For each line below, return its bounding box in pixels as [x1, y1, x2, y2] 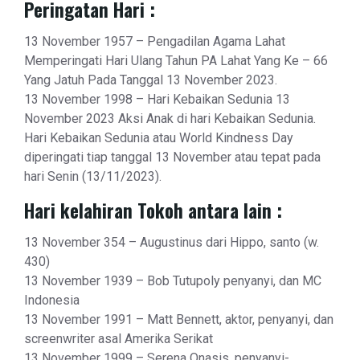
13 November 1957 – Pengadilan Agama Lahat [24, 34, 285, 50]
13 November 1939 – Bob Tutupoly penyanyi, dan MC [24, 273, 321, 289]
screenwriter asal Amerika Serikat [24, 331, 213, 347]
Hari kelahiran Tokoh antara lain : [24, 197, 282, 225]
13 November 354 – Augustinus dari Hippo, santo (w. [24, 235, 319, 251]
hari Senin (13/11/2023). [24, 169, 162, 185]
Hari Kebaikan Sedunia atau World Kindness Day [24, 130, 293, 146]
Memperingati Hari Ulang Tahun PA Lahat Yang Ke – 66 [24, 53, 328, 69]
